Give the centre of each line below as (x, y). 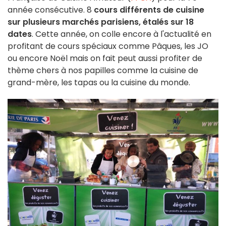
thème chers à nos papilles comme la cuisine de (103, 71)
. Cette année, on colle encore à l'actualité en (122, 34)
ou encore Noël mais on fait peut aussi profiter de (105, 59)
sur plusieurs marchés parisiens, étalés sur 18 (101, 22)
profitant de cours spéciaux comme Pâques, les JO (108, 46)
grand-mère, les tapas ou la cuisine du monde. (99, 83)
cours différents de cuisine (149, 10)
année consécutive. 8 (51, 10)
